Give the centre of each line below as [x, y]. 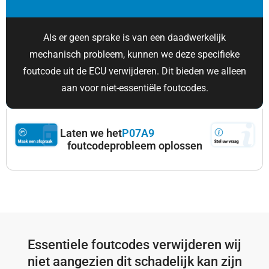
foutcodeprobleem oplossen [134, 145]
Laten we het [91, 133]
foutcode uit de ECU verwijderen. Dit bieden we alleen [134, 71]
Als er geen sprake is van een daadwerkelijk [134, 37]
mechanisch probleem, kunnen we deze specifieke [134, 54]
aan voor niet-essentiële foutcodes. [134, 88]
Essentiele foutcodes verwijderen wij [134, 244]
